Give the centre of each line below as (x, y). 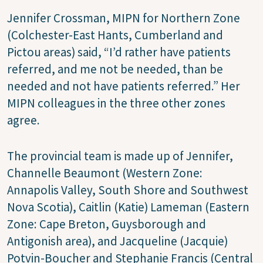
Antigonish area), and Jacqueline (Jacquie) (117, 241)
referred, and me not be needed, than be (115, 69)
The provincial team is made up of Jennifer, (120, 156)
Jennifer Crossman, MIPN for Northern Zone (124, 18)
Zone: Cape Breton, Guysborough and (107, 224)
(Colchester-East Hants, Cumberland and (115, 35)
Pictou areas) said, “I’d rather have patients (119, 52)
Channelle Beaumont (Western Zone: (105, 173)
